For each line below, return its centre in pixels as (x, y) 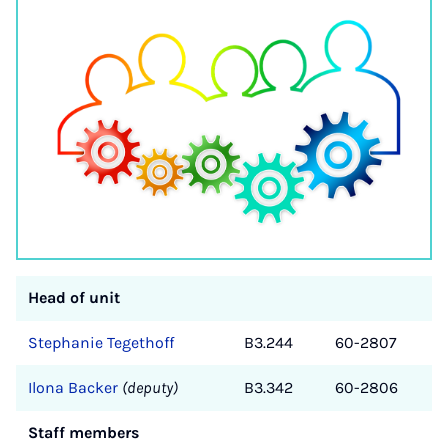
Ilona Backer (73, 387)
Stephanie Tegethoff (101, 342)
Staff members (83, 432)
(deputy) (150, 387)
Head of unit (74, 297)
